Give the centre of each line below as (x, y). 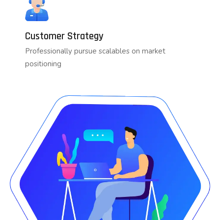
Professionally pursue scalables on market (95, 51)
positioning (43, 64)
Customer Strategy (64, 36)
